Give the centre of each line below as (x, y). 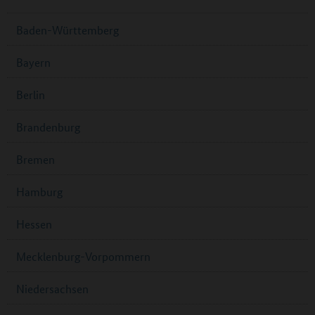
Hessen (34, 224)
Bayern (33, 63)
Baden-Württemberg (67, 30)
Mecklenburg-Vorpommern (83, 257)
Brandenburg (48, 127)
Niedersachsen (52, 289)
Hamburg (39, 192)
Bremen (36, 160)
